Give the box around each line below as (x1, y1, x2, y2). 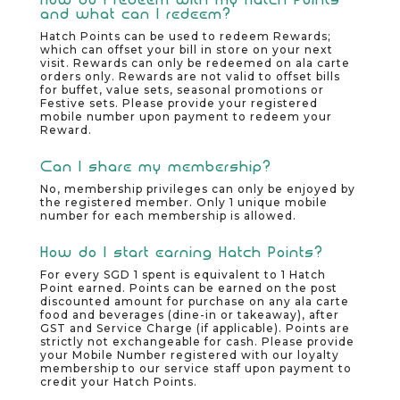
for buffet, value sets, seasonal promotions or (39, 82, 324, 96)
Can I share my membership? (39, 156, 271, 174)
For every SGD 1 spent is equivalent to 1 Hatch (39, 268, 326, 282)
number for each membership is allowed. (39, 208, 296, 222)
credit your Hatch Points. (39, 375, 197, 389)
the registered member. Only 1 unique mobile (39, 195, 328, 209)
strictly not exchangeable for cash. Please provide (39, 335, 354, 349)
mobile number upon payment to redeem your (39, 109, 332, 123)
